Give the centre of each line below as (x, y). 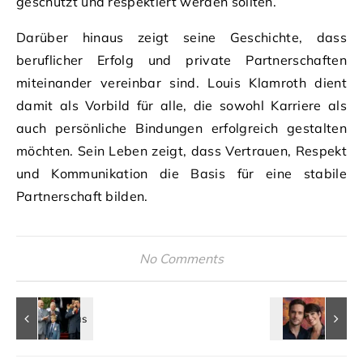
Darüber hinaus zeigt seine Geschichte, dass (181, 37)
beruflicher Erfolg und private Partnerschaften (181, 60)
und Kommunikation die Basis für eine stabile (181, 173)
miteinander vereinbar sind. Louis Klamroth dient (181, 82)
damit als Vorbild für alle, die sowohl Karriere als (181, 105)
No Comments (181, 258)
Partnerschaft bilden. (82, 196)
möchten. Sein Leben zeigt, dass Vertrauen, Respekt (181, 150)
